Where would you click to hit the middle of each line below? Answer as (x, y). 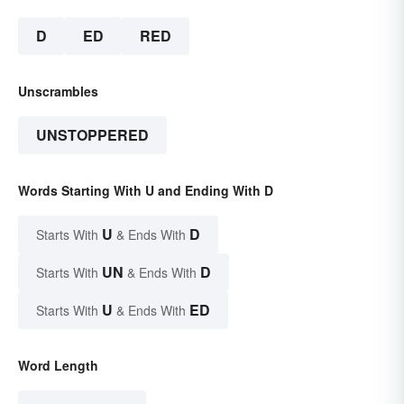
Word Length (58, 365)
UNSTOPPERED (92, 134)
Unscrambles (58, 91)
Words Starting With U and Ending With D (146, 190)
